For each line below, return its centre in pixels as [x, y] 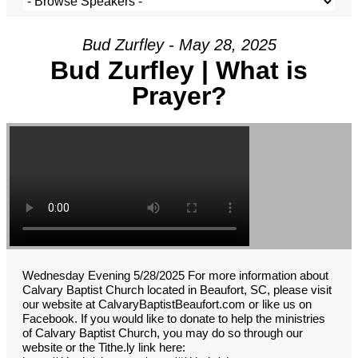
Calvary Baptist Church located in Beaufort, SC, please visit [177, 290]
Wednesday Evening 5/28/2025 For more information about [175, 276]
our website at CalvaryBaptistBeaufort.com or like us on [167, 304]
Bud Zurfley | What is [179, 71]
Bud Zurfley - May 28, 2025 [179, 45]
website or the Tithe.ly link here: [104, 348]
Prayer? [179, 96]
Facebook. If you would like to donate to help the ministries [174, 319]
